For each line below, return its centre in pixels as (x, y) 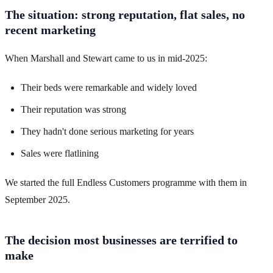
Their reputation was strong (73, 110)
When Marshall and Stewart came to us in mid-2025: (106, 58)
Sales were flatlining (60, 154)
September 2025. (37, 200)
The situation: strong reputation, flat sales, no (125, 15)
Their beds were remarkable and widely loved (109, 88)
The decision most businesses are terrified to (121, 240)
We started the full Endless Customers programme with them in (126, 183)
